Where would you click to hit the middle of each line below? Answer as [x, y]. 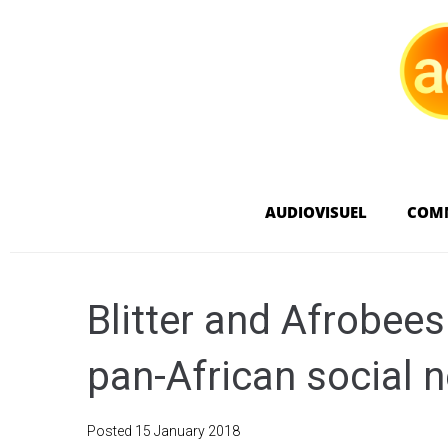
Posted [111, 430]
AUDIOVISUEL [315, 211]
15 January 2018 [187, 430]
